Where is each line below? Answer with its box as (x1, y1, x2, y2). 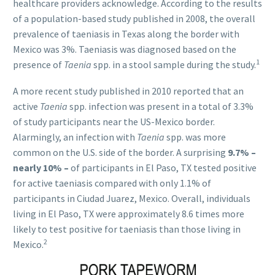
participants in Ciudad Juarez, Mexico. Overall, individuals (13, 192, 250, 204)
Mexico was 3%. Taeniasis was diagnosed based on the (13, 43, 236, 56)
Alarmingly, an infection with (13, 130, 137, 143)
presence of (13, 58, 64, 71)
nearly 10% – (13, 161, 69, 174)
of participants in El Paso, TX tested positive (69, 161, 257, 174)
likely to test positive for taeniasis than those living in (13, 222, 241, 235)
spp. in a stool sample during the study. (91, 58, 256, 71)
